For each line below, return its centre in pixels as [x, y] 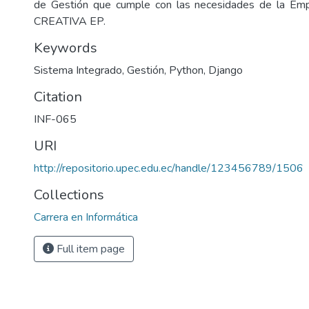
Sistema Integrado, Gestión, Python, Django [138, 70]
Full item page [89, 249]
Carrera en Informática [86, 217]
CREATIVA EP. [70, 21]
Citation [58, 97]
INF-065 [55, 119]
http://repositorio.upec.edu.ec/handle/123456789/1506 [169, 168]
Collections [69, 195]
